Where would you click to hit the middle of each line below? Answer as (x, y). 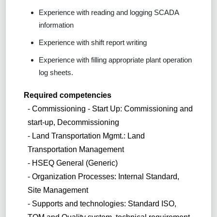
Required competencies (67, 95)
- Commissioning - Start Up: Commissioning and (110, 108)
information (56, 25)
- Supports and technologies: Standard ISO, (102, 203)
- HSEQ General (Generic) (73, 163)
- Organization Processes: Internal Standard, (104, 176)
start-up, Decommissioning (74, 122)
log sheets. (56, 72)
